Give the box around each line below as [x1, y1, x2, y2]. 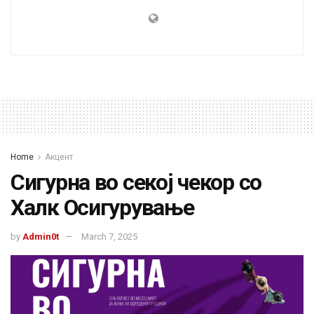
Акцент [45, 152, 73, 163]
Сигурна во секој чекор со [11, 169, 261, 196]
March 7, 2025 [81, 231, 137, 242]
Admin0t [22, 231, 59, 242]
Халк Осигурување [11, 194, 194, 221]
